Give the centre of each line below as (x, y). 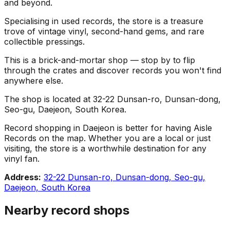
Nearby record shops (67, 210)
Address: (23, 177)
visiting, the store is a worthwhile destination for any (105, 149)
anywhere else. (34, 81)
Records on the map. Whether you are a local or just (107, 138)
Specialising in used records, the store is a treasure (104, 21)
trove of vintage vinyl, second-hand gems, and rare (104, 32)
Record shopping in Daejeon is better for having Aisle (108, 128)
